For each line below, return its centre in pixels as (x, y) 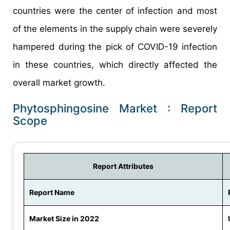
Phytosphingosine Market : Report (115, 109)
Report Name (52, 193)
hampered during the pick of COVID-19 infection (115, 47)
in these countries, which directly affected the (115, 65)
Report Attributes (123, 166)
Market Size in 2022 (64, 219)
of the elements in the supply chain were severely (115, 29)
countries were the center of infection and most (115, 11)
